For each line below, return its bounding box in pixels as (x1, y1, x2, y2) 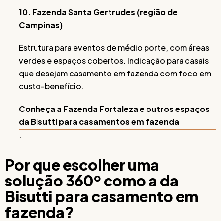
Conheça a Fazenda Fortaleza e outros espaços (19, 103, 210, 114)
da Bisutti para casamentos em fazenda (19, 116, 179, 127)
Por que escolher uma (5, 155, 159, 174)
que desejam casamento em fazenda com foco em (19, 68, 211, 78)
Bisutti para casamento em (5, 186, 198, 206)
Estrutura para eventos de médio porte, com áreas (19, 42, 209, 53)
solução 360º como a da (5, 171, 179, 190)
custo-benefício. (19, 80, 84, 91)
